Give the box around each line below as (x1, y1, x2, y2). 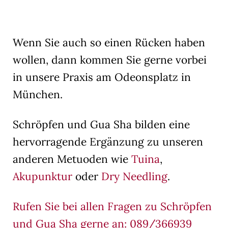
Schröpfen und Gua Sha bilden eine (13, 117, 190, 131)
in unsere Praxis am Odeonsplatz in (13, 70, 191, 84)
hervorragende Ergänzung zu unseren (13, 134, 203, 149)
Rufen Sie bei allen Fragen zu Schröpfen (13, 199, 212, 213)
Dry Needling (101, 169, 167, 183)
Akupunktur (13, 169, 72, 183)
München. (13, 87, 63, 101)
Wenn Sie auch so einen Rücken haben (13, 35, 205, 49)
